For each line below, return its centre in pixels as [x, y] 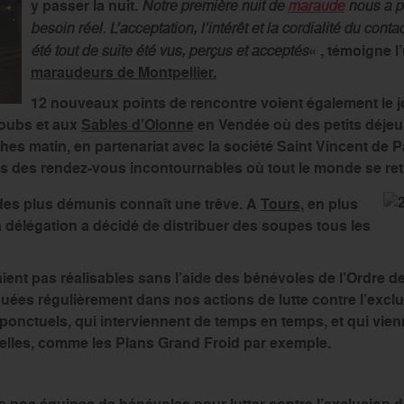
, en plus [329, 204]
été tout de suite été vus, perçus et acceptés [169, 50]
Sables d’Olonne [137, 124]
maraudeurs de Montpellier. [123, 72]
